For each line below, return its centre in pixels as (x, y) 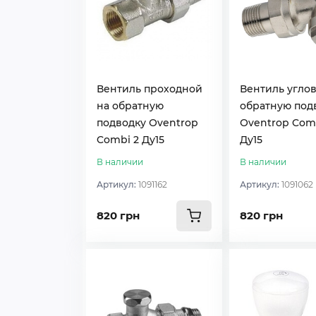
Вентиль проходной (150, 89)
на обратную (130, 105)
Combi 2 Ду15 (130, 139)
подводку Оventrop (147, 122)
